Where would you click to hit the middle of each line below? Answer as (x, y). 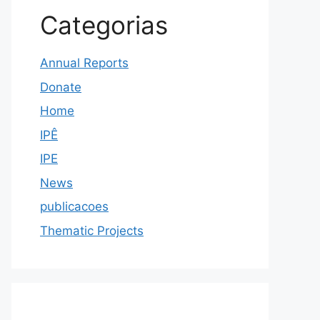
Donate (61, 87)
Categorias (104, 25)
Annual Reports (84, 63)
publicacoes (74, 206)
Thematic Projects (92, 230)
